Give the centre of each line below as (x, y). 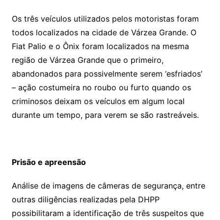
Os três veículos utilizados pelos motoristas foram (105, 18)
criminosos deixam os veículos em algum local (98, 101)
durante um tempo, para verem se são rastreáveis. (105, 115)
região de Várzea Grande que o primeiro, (87, 60)
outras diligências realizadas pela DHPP (85, 199)
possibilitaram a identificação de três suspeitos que (108, 213)
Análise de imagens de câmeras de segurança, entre (108, 185)
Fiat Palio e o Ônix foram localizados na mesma (100, 46)
